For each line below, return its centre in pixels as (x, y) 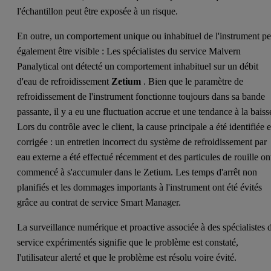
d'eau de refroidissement (64, 81)
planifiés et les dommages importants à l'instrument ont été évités (140, 187)
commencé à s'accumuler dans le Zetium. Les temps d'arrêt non (137, 172)
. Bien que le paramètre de (192, 81)
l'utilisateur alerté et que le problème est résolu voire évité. (127, 257)
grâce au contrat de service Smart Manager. (100, 202)
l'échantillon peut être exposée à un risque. (99, 11)
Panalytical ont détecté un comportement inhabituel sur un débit (138, 66)
